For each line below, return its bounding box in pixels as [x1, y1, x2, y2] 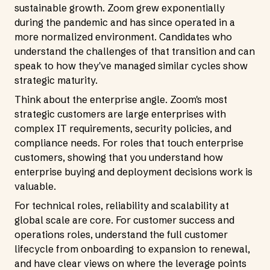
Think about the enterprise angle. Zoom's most [14, 93, 227, 105]
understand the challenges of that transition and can [14, 45, 255, 57]
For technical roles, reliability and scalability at [14, 199, 229, 212]
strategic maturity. [14, 74, 98, 86]
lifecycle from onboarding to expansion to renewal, [14, 243, 250, 255]
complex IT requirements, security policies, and [14, 122, 231, 134]
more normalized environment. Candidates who [14, 31, 232, 43]
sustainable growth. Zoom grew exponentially [14, 2, 225, 14]
